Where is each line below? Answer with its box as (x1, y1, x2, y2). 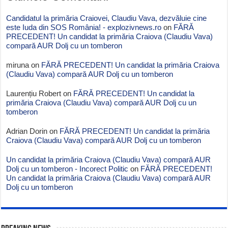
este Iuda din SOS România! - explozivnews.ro (6, 22, 162, 32)
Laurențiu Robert (6, 89, 62, 98)
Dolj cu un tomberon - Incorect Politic (6, 164, 129, 173)
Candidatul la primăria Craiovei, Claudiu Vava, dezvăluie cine (6, 13, 207, 22)
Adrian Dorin (6, 126, 48, 135)
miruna (6, 60, 30, 69)
